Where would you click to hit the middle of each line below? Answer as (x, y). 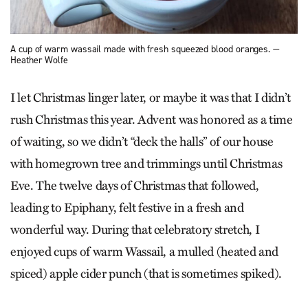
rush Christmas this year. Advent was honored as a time (152, 119)
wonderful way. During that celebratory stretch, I (135, 229)
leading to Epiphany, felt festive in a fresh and (127, 207)
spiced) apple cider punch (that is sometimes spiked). (147, 273)
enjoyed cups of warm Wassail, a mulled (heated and (145, 251)
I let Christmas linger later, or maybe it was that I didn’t (151, 97)
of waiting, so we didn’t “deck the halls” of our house (142, 141)
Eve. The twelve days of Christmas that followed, (135, 185)
